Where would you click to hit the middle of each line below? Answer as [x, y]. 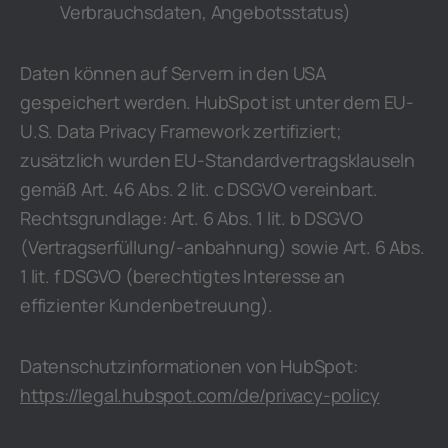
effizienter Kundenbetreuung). [147, 305]
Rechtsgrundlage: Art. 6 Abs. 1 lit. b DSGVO [191, 218]
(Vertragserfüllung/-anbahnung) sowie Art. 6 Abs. [222, 247]
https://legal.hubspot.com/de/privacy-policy [200, 395]
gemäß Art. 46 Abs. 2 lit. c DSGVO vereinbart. [199, 189]
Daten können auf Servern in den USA [173, 73]
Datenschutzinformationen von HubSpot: [189, 366]
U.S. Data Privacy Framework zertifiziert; [181, 131]
